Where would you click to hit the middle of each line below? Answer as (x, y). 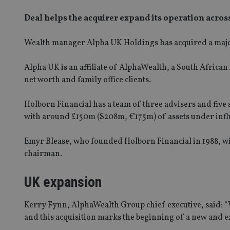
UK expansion (63, 182)
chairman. (43, 154)
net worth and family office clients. (88, 80)
